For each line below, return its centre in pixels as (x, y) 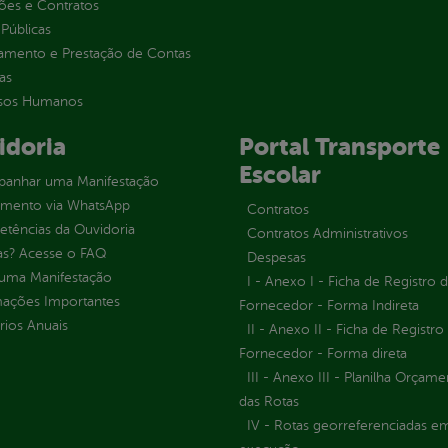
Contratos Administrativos (327, 233)
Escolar (279, 174)
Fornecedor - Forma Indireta (328, 305)
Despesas (276, 257)
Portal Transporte (339, 146)
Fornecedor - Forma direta (322, 353)
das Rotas (268, 401)
